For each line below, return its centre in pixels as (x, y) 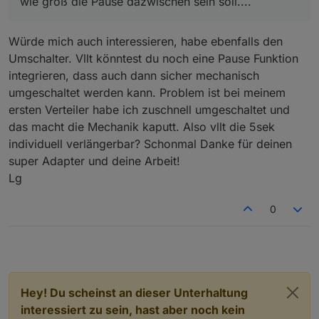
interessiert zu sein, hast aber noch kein (133, 309)
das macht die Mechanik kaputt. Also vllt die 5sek (142, 126)
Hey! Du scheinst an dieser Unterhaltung (134, 292)
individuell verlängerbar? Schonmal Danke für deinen (150, 143)
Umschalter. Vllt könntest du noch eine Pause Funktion (153, 58)
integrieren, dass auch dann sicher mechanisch (134, 75)
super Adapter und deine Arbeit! (94, 161)
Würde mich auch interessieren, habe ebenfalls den (146, 41)
